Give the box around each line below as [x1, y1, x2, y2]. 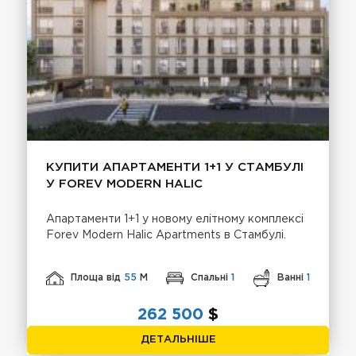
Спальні [191, 273, 231, 283]
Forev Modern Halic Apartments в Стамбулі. [46, 230, 287, 240]
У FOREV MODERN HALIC [46, 178, 203, 189]
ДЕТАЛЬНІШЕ [140, 335, 216, 344]
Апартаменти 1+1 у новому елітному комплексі [46, 214, 304, 224]
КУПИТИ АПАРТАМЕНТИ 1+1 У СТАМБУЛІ [46, 161, 304, 172]
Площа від [71, 273, 125, 283]
